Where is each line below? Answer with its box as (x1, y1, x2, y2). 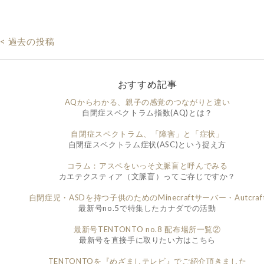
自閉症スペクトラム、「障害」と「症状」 (71, 129, 224, 139)
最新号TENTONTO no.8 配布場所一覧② (74, 225, 221, 235)
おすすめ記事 (117, 78, 177, 90)
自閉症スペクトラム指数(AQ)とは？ (82, 108, 213, 118)
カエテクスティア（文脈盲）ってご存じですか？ (58, 171, 236, 181)
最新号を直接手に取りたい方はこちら (78, 235, 216, 245)
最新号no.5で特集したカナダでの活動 (78, 203, 216, 213)
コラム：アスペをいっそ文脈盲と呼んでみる (67, 161, 228, 171)
